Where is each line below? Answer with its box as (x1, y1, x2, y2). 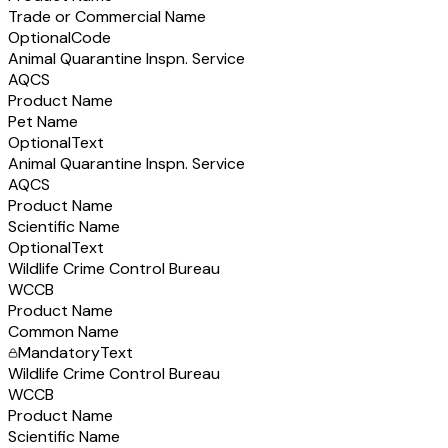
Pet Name (8, 110, 78, 132)
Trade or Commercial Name (8, 5, 206, 27)
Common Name (8, 320, 119, 342)
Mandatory (18, 341, 100, 363)
